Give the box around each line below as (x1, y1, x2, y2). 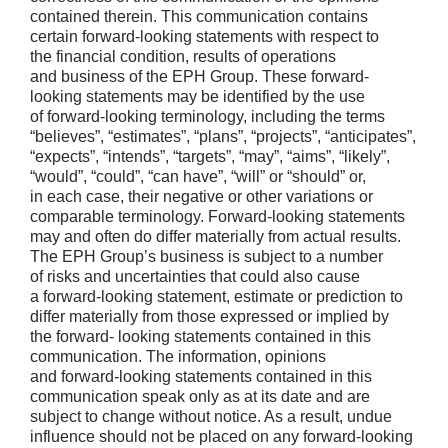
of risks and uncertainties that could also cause (30, 267, 360, 285)
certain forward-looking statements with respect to (30, 27, 379, 45)
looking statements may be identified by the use (30, 87, 365, 105)
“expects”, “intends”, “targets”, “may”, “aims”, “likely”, (30, 147, 390, 165)
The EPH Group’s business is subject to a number (30, 247, 383, 265)
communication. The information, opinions (30, 347, 326, 365)
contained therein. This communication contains (30, 7, 368, 25)
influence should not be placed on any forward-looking (30, 427, 413, 445)
